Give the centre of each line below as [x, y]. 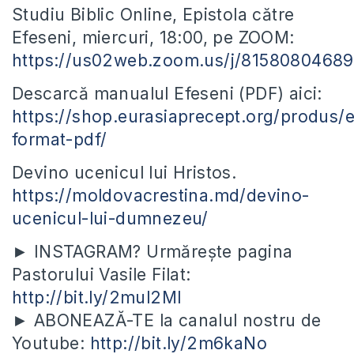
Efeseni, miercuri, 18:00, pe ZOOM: [153, 38]
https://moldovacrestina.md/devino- [161, 196]
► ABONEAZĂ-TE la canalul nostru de [167, 321]
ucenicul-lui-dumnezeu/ [110, 219]
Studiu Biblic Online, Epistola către [153, 15]
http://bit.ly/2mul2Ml [97, 298]
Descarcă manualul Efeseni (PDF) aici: [167, 94]
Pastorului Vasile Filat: [102, 275]
